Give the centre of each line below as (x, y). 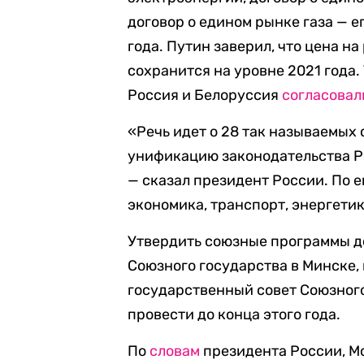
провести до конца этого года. (234, 314)
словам (175, 351)
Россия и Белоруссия (205, 95)
